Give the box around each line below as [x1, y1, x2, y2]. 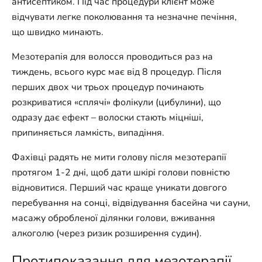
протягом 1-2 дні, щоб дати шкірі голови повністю [12, 166, 230, 179]
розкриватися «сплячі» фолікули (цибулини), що [12, 96, 221, 109]
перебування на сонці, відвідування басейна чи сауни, [12, 196, 250, 209]
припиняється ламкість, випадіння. [12, 126, 167, 139]
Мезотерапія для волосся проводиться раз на [12, 50, 213, 63]
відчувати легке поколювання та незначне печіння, [12, 11, 237, 23]
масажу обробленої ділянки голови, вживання [12, 212, 215, 225]
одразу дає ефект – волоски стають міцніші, [12, 111, 204, 124]
